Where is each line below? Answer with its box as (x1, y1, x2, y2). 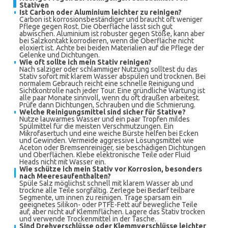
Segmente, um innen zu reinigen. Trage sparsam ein (19, 193, 182, 202)
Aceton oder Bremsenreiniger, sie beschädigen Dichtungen (19, 144, 206, 152)
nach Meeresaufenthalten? (19, 172, 111, 180)
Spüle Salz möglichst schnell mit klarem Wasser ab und (19, 179, 193, 187)
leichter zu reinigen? (110, 8, 182, 16)
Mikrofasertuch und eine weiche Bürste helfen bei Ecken (19, 129, 198, 137)
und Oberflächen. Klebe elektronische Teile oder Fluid (19, 151, 190, 159)
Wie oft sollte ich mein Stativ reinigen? (19, 58, 152, 66)
